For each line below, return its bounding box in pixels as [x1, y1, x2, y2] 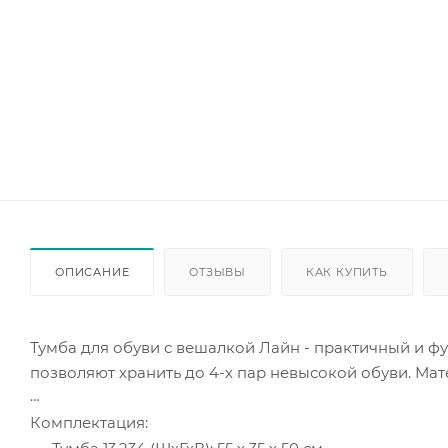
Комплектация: [30, 413, 148, 433]
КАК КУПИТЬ [305, 265, 388, 280]
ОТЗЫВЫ [189, 265, 247, 280]
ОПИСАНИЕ [55, 265, 130, 280]
